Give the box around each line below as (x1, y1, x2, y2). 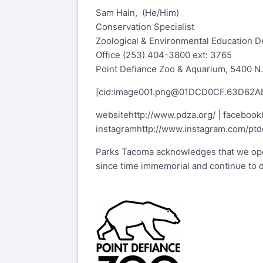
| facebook (215, 109, 261, 121)
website (96, 109, 129, 121)
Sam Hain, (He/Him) (96, 7, 179, 19)
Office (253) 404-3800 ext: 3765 (96, 49, 232, 61)
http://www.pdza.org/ (129, 109, 215, 121)
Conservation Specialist (96, 21, 194, 33)
